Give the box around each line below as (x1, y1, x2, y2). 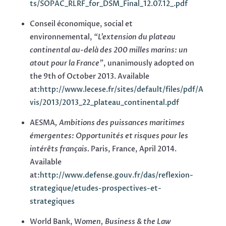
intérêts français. (29, 144, 89, 154)
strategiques (29, 197, 75, 207)
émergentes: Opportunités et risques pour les (29, 131, 188, 141)
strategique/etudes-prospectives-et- (29, 184, 161, 194)
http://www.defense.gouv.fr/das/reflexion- (39, 171, 193, 181)
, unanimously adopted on (103, 59, 194, 69)
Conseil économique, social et (29, 19, 133, 29)
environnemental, (29, 32, 92, 42)
